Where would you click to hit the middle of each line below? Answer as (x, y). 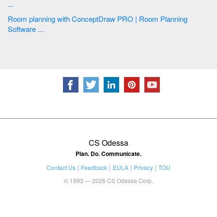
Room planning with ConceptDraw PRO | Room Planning (18, 18)
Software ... (42, 29)
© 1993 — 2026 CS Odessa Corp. (108, 180)
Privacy (143, 167)
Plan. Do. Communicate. (108, 153)
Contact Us (61, 167)
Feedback (94, 167)
